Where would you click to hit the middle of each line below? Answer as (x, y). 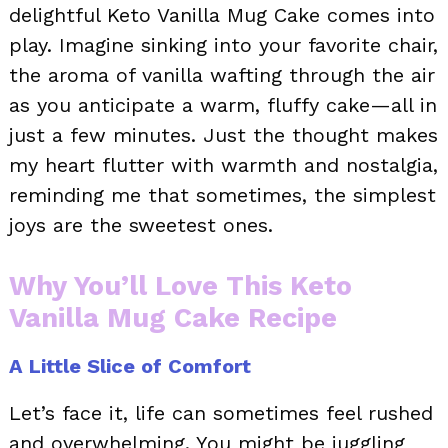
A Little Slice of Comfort (130, 365)
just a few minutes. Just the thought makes (223, 134)
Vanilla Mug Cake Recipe (173, 317)
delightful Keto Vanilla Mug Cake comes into (222, 14)
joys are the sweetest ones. (141, 224)
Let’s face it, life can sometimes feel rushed (221, 412)
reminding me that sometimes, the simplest (222, 194)
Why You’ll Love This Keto (180, 285)
